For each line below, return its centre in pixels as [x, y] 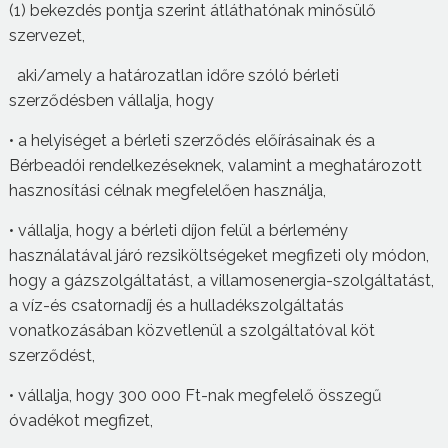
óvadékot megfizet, [80, 420]
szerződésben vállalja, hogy [111, 100]
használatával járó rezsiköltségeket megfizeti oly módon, [218, 255]
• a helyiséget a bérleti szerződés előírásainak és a [191, 140]
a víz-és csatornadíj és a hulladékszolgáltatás [176, 305]
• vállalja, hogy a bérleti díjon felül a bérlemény [178, 230]
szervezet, [46, 35]
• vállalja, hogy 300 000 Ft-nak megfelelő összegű [195, 395]
